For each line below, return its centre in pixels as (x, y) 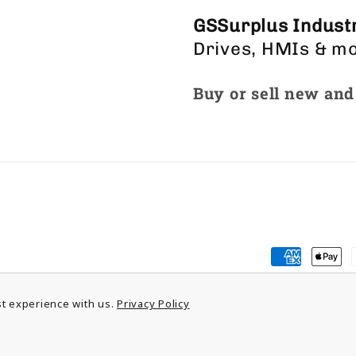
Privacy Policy (153, 304)
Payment (306, 259)
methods (305, 285)
